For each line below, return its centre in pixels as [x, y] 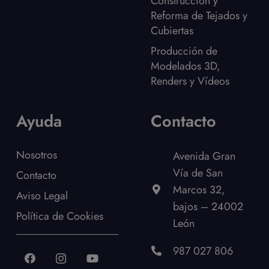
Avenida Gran [204, 156]
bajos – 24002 [208, 206]
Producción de [184, 51]
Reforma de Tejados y [199, 15]
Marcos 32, [199, 189]
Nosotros [37, 155]
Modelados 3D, [186, 66]
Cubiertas [172, 30]
